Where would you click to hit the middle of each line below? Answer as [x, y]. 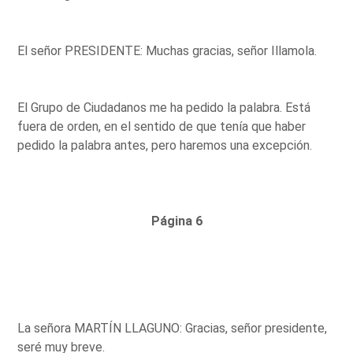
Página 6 [176, 221]
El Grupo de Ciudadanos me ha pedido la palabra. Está [164, 107]
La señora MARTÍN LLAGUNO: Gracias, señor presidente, [173, 328]
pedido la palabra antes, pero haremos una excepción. [165, 145]
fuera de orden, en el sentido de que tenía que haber [162, 126]
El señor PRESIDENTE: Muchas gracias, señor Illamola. [167, 50]
